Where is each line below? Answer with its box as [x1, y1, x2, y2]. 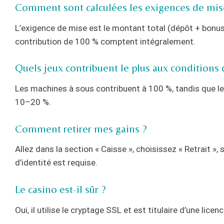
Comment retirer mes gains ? [15, 122, 147, 135]
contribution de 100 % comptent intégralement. [15, 36, 195, 46]
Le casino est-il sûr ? [15, 182, 106, 195]
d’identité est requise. [15, 157, 97, 168]
